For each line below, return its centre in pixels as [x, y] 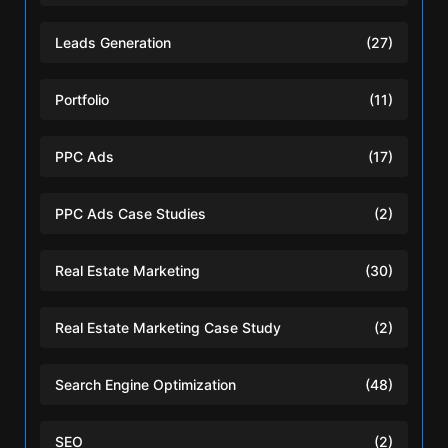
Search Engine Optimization [145, 385]
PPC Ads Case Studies [130, 214]
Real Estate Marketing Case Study [168, 328]
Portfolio [82, 100]
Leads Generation [113, 43]
